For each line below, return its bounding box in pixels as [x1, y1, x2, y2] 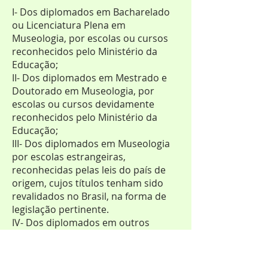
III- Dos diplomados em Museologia [12, 137, 170, 150]
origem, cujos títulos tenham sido [12, 176, 163, 190]
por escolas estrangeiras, [12, 150, 126, 163]
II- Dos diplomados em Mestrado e [12, 71, 167, 84]
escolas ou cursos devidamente [12, 98, 154, 111]
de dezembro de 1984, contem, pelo [12, 242, 173, 255]
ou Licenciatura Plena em [12, 19, 126, 32]
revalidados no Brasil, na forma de [12, 190, 166, 203]
